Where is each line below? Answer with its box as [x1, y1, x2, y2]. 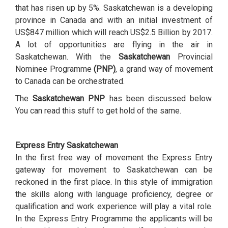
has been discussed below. [109, 94, 213, 103]
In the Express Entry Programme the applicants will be [15, 214, 213, 223]
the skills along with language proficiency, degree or [15, 189, 213, 199]
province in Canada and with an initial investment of [15, 15, 213, 25]
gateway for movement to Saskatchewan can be [15, 165, 213, 175]
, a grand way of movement [116, 64, 213, 74]
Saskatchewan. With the [15, 52, 119, 62]
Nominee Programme [15, 64, 94, 74]
